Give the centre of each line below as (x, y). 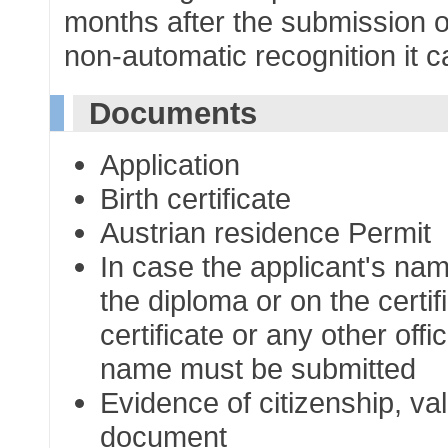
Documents (172, 113)
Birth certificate (196, 199)
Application (170, 165)
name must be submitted (258, 369)
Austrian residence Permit (266, 233)
